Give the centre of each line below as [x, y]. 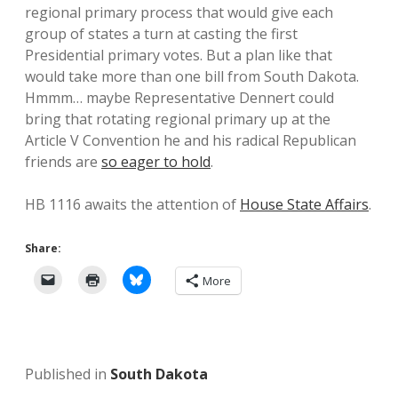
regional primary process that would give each [179, 12]
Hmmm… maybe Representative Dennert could [179, 98]
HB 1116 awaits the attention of [132, 204]
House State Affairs [304, 204]
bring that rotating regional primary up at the [178, 119]
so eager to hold [156, 162]
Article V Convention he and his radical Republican [191, 140]
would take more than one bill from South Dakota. [192, 76]
